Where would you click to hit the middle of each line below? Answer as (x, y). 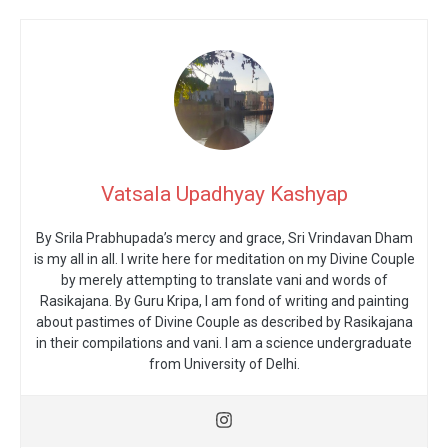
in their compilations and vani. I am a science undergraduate (224, 343)
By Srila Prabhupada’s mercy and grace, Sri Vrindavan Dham (224, 238)
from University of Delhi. (224, 364)
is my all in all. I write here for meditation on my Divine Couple (224, 259)
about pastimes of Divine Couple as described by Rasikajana (224, 322)
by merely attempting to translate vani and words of (224, 280)
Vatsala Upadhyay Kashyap (224, 194)
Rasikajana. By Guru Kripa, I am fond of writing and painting (224, 301)
